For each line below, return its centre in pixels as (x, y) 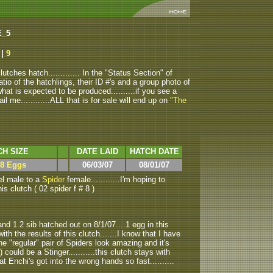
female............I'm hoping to (116, 179)
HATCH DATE (154, 151)
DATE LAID (97, 151)
